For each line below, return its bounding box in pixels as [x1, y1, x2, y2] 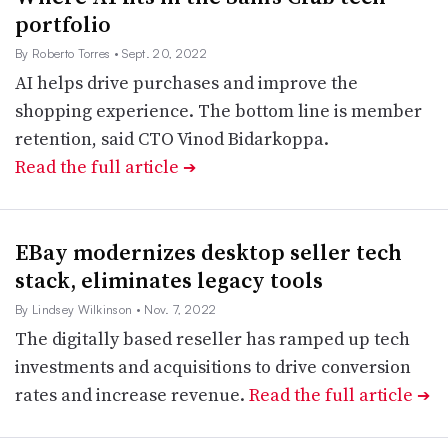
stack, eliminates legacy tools [15, 265, 323, 295]
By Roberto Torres [15, 46, 114, 61]
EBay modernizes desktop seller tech [15, 237, 402, 267]
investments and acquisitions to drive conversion [15, 354, 411, 379]
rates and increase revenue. [15, 382, 249, 407]
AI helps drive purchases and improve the [15, 70, 358, 95]
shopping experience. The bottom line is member [15, 98, 422, 123]
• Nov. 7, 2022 [135, 302, 217, 317]
